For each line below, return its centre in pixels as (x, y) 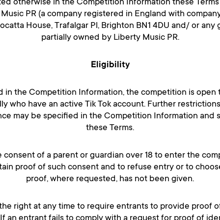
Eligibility (110, 66)
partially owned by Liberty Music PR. (110, 38)
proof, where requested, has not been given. (110, 179)
